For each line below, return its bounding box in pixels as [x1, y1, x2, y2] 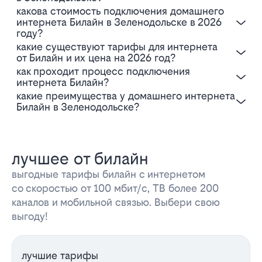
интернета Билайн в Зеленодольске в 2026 [16, 16, 222, 29]
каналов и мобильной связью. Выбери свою [12, 196, 220, 209]
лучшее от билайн [12, 149, 149, 168]
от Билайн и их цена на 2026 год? [16, 51, 175, 64]
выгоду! [12, 210, 48, 223]
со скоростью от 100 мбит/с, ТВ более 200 [12, 182, 219, 195]
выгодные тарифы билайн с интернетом [12, 168, 205, 181]
